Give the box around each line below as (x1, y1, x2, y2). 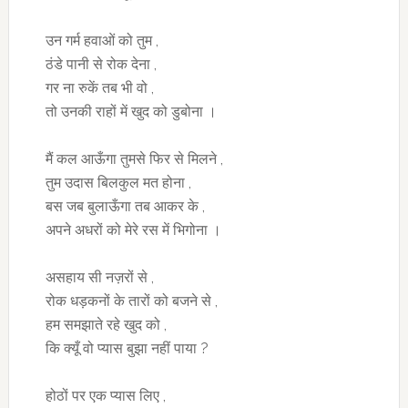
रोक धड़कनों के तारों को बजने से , (45, 292, 218, 311)
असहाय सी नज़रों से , (45, 269, 154, 287)
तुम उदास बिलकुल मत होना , (45, 174, 191, 192)
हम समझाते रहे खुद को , (45, 316, 167, 334)
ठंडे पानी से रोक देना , (45, 56, 157, 74)
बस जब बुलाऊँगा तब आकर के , (45, 198, 205, 216)
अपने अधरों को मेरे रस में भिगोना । (45, 221, 221, 240)
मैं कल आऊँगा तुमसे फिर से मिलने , (45, 150, 223, 168)
